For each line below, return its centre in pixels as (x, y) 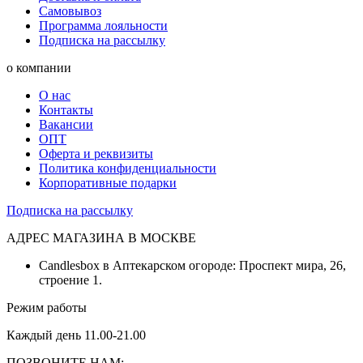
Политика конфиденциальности (128, 169)
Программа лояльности (103, 26)
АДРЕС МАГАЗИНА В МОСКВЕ (101, 238)
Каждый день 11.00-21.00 (76, 335)
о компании (39, 68)
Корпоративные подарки (108, 183)
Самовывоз (70, 11)
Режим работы (47, 308)
